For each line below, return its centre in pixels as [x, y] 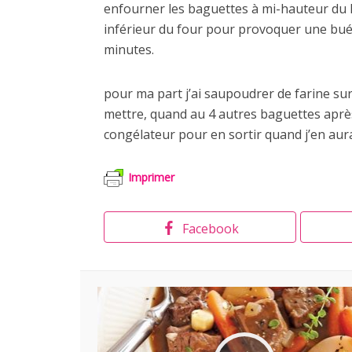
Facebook [210, 229]
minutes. [129, 50]
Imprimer [151, 177]
